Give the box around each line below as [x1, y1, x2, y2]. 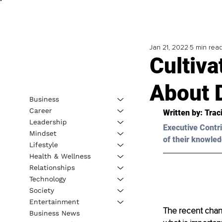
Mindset [29, 129, 56, 137]
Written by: [163, 108, 205, 118]
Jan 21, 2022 [149, 43, 188, 52]
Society [29, 186, 54, 194]
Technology [29, 174, 66, 183]
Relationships [29, 163, 75, 171]
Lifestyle [29, 140, 58, 149]
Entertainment [29, 197, 79, 206]
